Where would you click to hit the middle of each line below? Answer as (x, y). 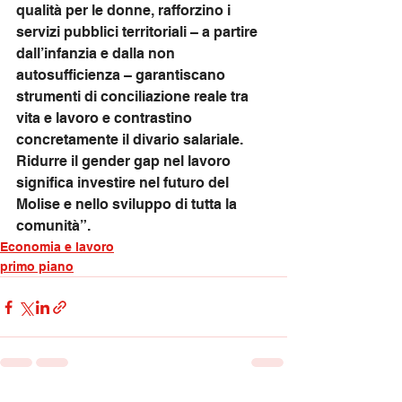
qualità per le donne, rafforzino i (125, 10)
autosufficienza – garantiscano (122, 75)
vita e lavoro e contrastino (106, 118)
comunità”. (53, 226)
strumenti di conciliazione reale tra (134, 96)
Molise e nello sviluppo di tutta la (128, 204)
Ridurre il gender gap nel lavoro (125, 161)
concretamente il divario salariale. (131, 140)
